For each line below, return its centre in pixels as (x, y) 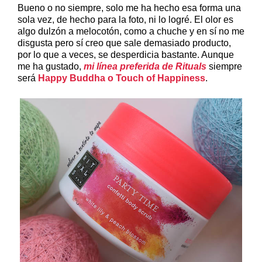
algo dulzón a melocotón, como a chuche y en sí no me (131, 31)
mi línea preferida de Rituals (145, 66)
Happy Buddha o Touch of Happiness (122, 78)
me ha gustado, (51, 66)
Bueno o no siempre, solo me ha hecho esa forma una (129, 8)
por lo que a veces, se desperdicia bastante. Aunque (126, 54)
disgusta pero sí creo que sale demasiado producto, (124, 43)
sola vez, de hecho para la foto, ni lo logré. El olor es (125, 19)
